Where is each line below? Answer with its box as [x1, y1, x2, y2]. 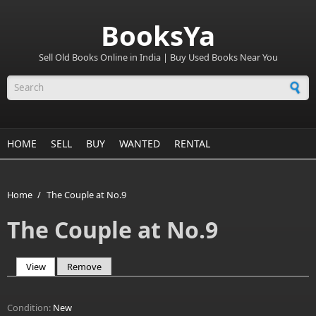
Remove [67, 260, 102, 273]
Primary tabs [7, 274, 90, 293]
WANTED [119, 137, 160, 150]
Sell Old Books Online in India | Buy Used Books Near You [38, 51, 278, 63]
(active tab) [45, 260, 92, 273]
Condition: [7, 301, 53, 314]
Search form [7, 92, 87, 111]
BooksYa [101, 17, 215, 54]
